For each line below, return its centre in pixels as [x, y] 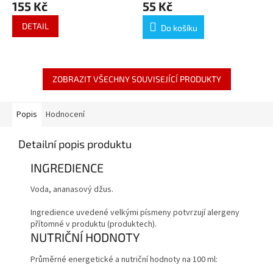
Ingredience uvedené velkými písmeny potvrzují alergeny [135, 213]
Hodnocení [65, 114]
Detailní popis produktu [75, 144]
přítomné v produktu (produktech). [94, 225]
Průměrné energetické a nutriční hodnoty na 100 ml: [124, 259]
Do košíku [179, 27]
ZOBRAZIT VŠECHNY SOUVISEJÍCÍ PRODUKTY [136, 79]
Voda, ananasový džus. [72, 190]
